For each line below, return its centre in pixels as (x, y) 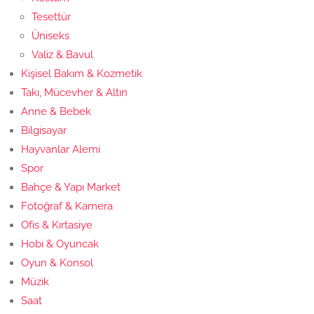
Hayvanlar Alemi (61, 149)
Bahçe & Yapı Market (71, 187)
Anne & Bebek (56, 111)
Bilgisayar (44, 130)
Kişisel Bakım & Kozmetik (82, 74)
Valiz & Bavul (62, 55)
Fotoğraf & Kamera (67, 206)
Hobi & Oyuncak (60, 244)
